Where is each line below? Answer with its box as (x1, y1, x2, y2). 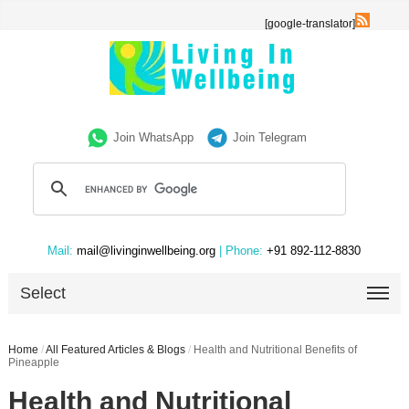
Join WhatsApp (113, 131, 194, 144)
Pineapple (7, 356, 59, 369)
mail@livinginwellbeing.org (73, 244, 220, 257)
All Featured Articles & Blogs (45, 343, 185, 356)
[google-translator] (265, 17, 356, 30)
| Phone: (219, 244, 264, 257)
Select (20, 284, 67, 302)
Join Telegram (233, 131, 308, 144)
